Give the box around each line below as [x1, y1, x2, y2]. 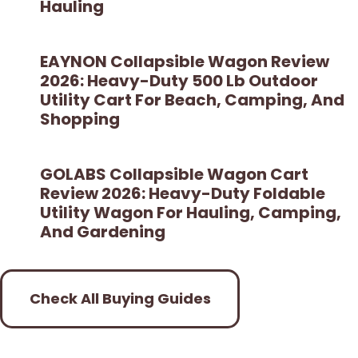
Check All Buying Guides [29, 288, 211, 308]
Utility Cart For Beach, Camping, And [40, 88, 344, 111]
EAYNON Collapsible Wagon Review [40, 50, 329, 73]
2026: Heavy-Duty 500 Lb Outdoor [40, 69, 318, 92]
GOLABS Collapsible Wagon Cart [40, 162, 308, 185]
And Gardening [40, 220, 165, 243]
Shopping [40, 107, 120, 130]
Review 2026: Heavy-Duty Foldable [40, 181, 325, 205]
